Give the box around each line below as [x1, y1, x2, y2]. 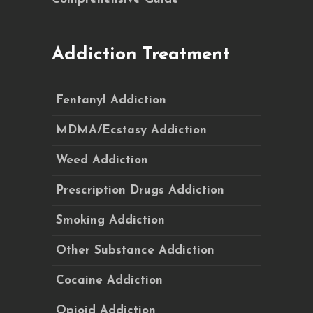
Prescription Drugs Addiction [56, 184, 224, 196]
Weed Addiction [56, 154, 148, 166]
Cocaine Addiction [56, 275, 163, 286]
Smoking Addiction [56, 214, 165, 226]
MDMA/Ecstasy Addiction [56, 124, 207, 136]
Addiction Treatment [52, 45, 230, 64]
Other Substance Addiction [56, 245, 214, 256]
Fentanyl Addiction [56, 94, 166, 106]
